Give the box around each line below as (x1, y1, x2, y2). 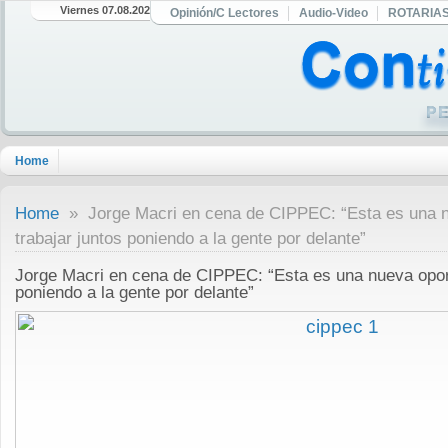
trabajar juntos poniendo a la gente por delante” (15, 229, 366, 248)
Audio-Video (299, 6, 368, 20)
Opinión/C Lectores (170, 6, 279, 20)
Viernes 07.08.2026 (60, 4, 156, 16)
